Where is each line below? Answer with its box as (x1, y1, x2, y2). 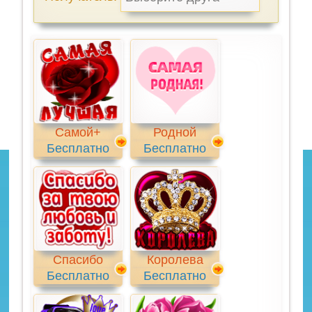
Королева (146, 253, 203, 267)
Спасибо (53, 253, 104, 267)
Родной (153, 125, 197, 140)
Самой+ (55, 125, 102, 140)
